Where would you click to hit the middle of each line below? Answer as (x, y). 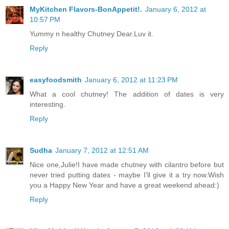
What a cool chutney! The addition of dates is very (127, 94)
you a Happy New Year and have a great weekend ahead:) (124, 185)
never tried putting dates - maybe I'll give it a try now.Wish (127, 175)
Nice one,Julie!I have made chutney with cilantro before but (127, 165)
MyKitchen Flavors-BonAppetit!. (86, 9)
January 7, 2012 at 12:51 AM (102, 151)
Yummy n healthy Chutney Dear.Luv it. (91, 34)
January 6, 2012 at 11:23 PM (131, 80)
